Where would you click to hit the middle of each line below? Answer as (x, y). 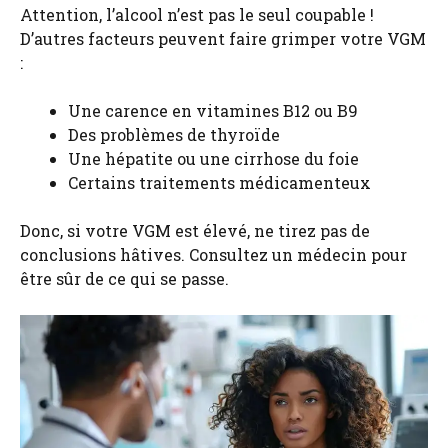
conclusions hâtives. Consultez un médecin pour (213, 255)
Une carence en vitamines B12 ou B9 (213, 111)
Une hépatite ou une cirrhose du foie (213, 159)
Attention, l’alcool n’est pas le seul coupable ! (197, 15)
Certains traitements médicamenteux (219, 183)
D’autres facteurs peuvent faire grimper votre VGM (223, 39)
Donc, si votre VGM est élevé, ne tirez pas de (195, 231)
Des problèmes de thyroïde (174, 135)
